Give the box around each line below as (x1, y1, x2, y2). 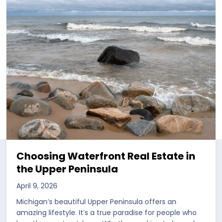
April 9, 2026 (16, 181, 58, 191)
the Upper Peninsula (16, 162, 118, 176)
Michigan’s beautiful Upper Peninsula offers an (16, 197, 177, 207)
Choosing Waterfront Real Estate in (16, 149, 196, 164)
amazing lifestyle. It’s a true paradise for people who (16, 208, 197, 218)
